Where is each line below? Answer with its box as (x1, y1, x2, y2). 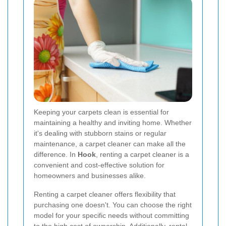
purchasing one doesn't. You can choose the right (34, 201, 192, 209)
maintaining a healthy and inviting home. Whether (34, 119, 192, 127)
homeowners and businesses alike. (34, 172, 146, 180)
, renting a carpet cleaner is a (96, 150, 189, 159)
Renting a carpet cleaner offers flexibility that (34, 190, 176, 199)
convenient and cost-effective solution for (34, 161, 164, 169)
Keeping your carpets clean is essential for (34, 108, 169, 117)
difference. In (34, 150, 78, 159)
